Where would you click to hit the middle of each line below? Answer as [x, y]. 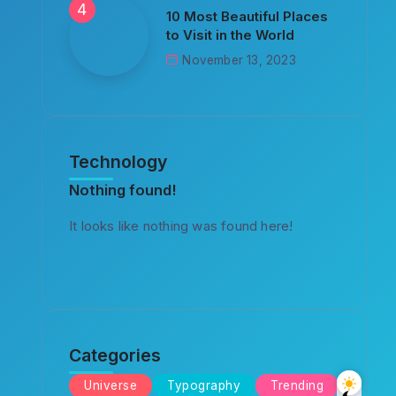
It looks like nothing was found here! [181, 226]
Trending [297, 385]
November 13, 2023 [239, 60]
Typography [204, 385]
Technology [118, 162]
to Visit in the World [231, 34]
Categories [115, 355]
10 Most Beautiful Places [247, 16]
